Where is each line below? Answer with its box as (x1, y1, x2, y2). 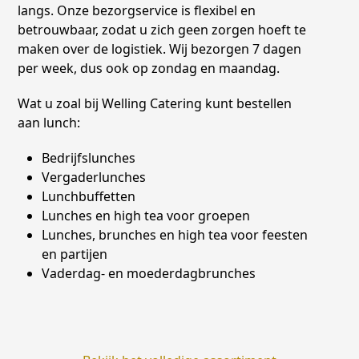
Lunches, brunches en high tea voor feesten (42, 226, 309, 244)
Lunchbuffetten (42, 188, 136, 205)
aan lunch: (18, 114, 81, 131)
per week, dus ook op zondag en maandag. (18, 59, 280, 77)
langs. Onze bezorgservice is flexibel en (18, 2, 256, 19)
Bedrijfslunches (42, 149, 136, 167)
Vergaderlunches (42, 168, 147, 186)
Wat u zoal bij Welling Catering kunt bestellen (18, 95, 292, 112)
